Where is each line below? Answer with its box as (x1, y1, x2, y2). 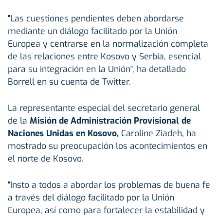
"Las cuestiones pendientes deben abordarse (8, 12, 184, 24)
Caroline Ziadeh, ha (119, 127, 196, 139)
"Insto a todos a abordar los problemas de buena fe (8, 179, 210, 191)
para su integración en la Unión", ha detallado (8, 63, 186, 75)
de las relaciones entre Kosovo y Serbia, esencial (8, 50, 201, 62)
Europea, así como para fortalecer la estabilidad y (8, 204, 205, 216)
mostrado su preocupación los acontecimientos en (8, 140, 207, 152)
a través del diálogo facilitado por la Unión (8, 191, 174, 203)
